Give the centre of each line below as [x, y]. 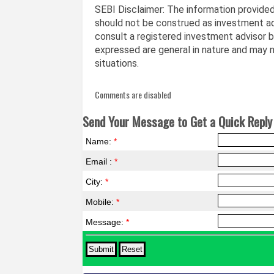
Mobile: [101, 202]
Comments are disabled [133, 94]
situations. [117, 63]
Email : [100, 161]
